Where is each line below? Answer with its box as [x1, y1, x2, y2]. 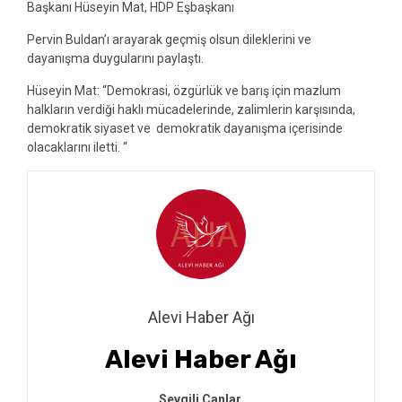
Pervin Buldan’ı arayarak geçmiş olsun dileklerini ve [27, 31, 311, 47]
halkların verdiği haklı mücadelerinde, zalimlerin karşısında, [27, 101, 355, 117]
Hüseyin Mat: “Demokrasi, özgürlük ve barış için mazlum [27, 83, 341, 98]
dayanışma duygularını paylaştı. [27, 50, 204, 66]
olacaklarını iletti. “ [27, 139, 127, 154]
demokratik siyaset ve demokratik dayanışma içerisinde [27, 120, 343, 135]
